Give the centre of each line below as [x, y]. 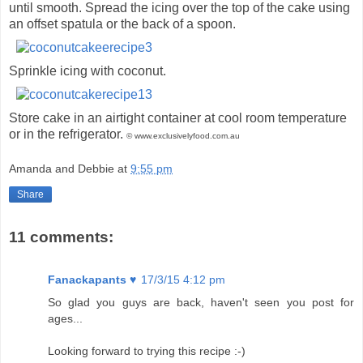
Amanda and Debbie [62, 169]
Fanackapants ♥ [92, 279]
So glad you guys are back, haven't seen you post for [201, 302]
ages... [65, 318]
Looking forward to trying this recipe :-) [147, 350]
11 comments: [61, 237]
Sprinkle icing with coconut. [88, 70]
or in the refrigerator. [68, 134]
